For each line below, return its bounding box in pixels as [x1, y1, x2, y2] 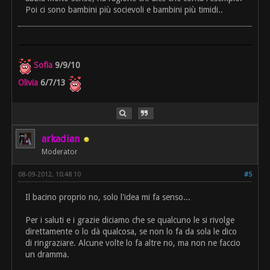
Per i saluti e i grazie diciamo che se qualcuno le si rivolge [25, 215, 235, 225]
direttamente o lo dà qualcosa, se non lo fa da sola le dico [25, 227, 237, 237]
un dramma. [25, 250, 70, 260]
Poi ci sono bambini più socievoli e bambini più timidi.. [25, 5, 224, 15]
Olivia [18, 78, 39, 88]
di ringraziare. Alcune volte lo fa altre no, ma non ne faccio [25, 238, 241, 248]
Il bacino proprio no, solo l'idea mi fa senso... [25, 192, 191, 202]
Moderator [42, 148, 78, 157]
